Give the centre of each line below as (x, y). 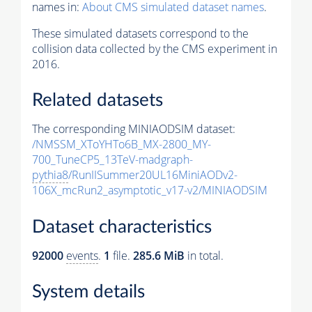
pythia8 (50, 175)
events (82, 255)
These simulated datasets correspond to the (140, 33)
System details (88, 292)
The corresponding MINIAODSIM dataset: (134, 129)
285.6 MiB (159, 255)
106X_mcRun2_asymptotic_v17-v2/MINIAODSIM (150, 190)
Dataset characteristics (122, 227)
